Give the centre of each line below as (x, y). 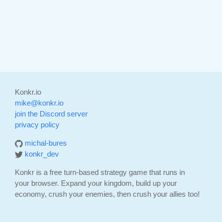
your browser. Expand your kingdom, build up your (96, 183)
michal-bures (46, 143)
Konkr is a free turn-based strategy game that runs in (100, 172)
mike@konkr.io (39, 103)
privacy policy (37, 125)
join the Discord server (51, 114)
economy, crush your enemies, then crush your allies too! (107, 194)
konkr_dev (42, 154)
